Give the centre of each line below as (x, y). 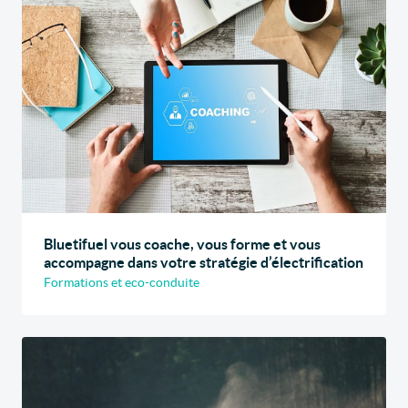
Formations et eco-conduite (122, 282)
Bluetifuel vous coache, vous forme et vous (182, 244)
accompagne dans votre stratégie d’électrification (204, 262)
